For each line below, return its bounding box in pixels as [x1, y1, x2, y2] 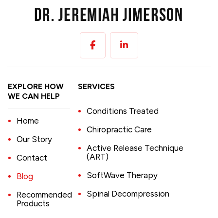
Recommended [17, 189, 73, 200]
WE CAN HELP [8, 91, 60, 101]
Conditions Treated [86, 106, 159, 116]
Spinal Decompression [86, 188, 169, 199]
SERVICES [77, 81, 115, 91]
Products [17, 198, 50, 208]
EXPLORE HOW [8, 81, 64, 91]
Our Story [17, 134, 53, 144]
